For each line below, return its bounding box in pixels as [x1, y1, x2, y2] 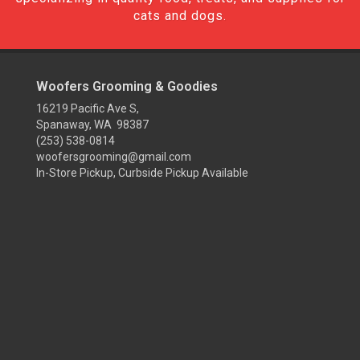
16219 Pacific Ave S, [36, 102, 139, 115]
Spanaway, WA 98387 [36, 118, 149, 131]
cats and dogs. [133, 8, 227, 23]
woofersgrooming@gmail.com [36, 150, 191, 163]
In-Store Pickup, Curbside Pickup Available [36, 166, 248, 179]
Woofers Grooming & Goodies [36, 79, 218, 94]
